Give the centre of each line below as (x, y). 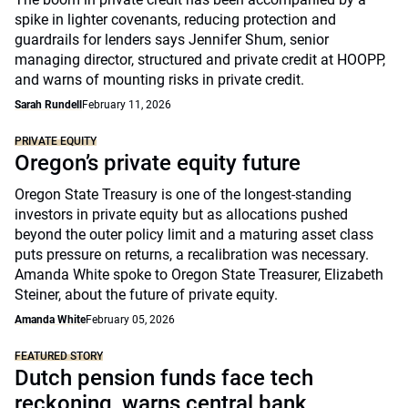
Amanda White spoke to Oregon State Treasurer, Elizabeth (199, 275)
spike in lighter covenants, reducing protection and (175, 20)
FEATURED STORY (59, 356)
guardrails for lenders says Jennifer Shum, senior (172, 40)
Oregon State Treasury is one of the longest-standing (183, 194)
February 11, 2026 (127, 105)
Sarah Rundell (48, 105)
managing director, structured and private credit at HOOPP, (200, 60)
